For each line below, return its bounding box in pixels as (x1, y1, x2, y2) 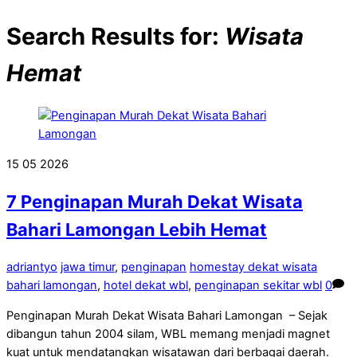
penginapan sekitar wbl (194, 278, 322, 293)
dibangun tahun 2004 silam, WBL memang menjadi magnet (6, 326, 330, 341)
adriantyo (6, 260, 57, 275)
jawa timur (61, 260, 115, 275)
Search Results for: (6, 22, 225, 50)
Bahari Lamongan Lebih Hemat (6, 219, 267, 241)
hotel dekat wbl (104, 278, 188, 293)
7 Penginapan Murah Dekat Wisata (6, 191, 303, 213)
